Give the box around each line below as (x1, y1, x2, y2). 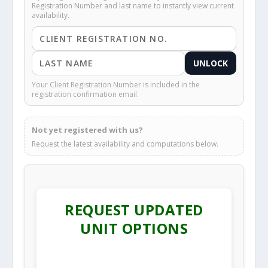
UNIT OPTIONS (80, 218, 188, 238)
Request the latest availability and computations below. (32, 139, 219, 149)
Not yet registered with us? (32, 124, 144, 135)
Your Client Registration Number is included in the (32, 80, 200, 90)
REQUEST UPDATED (65, 200, 203, 220)
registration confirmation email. (32, 89, 139, 99)
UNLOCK (193, 57, 228, 69)
